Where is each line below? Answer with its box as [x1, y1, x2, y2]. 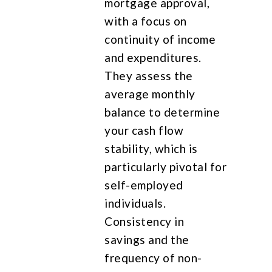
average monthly [104, 86, 195, 101]
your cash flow [104, 123, 184, 137]
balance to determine [104, 104, 220, 119]
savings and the [104, 232, 189, 246]
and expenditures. [104, 50, 202, 64]
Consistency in [104, 214, 185, 228]
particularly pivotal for [104, 159, 227, 174]
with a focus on [104, 13, 187, 28]
